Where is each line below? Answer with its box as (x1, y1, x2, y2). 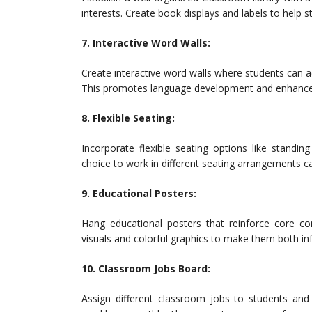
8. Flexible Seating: (81, 111, 175, 125)
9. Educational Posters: (81, 187, 196, 200)
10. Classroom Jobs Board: (81, 262, 210, 275)
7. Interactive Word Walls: (81, 36, 210, 49)
